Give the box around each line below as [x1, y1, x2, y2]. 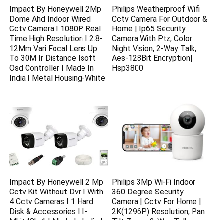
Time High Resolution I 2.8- [9, 34, 103, 44]
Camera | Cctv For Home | [112, 196, 202, 206]
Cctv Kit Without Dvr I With [9, 187, 104, 196]
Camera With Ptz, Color [112, 34, 192, 44]
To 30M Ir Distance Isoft [9, 54, 96, 63]
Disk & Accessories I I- [9, 206, 88, 216]
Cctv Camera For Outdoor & [112, 14, 208, 24]
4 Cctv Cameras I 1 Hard [9, 196, 94, 206]
